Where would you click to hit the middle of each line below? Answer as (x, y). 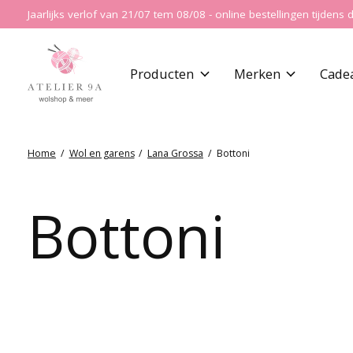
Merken (257, 74)
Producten (162, 74)
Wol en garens (102, 154)
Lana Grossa (175, 154)
